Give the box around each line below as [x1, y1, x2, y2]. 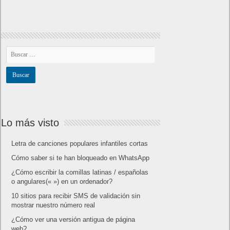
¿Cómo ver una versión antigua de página [11, 215, 136, 223]
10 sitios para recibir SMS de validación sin [11, 191, 141, 200]
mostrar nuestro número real [11, 201, 95, 209]
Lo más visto [1, 117, 60, 128]
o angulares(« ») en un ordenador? [11, 177, 113, 185]
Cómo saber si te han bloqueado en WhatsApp [11, 154, 150, 162]
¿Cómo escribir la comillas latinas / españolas [11, 168, 149, 176]
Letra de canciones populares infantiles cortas [11, 139, 148, 147]
